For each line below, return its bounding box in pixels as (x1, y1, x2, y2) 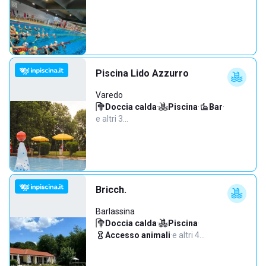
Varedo (96, 90, 123, 100)
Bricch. (96, 184, 126, 195)
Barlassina (96, 207, 135, 216)
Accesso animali (105, 230, 170, 240)
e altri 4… (172, 230, 205, 240)
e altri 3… (96, 114, 128, 123)
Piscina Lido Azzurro (96, 68, 189, 79)
